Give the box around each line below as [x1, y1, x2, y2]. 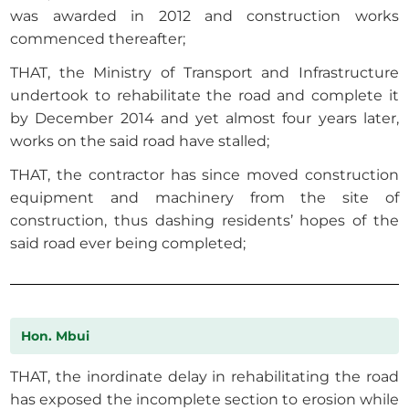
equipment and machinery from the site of [10, 189, 399, 207]
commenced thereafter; [10, 30, 186, 48]
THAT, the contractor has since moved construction [10, 166, 399, 184]
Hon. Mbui [21, 329, 90, 344]
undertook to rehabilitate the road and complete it [10, 87, 399, 105]
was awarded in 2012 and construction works [10, 7, 399, 26]
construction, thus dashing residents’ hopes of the [10, 212, 399, 230]
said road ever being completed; [10, 235, 246, 253]
